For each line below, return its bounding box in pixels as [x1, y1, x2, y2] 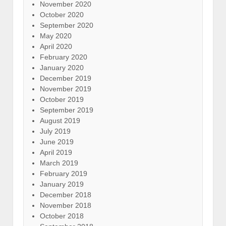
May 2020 [40, 31, 72, 40]
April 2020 [40, 42, 72, 50]
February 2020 [40, 52, 87, 61]
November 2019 [40, 84, 91, 93]
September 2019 [40, 105, 93, 114]
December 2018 [40, 190, 91, 199]
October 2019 [40, 95, 84, 103]
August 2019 [40, 116, 80, 125]
